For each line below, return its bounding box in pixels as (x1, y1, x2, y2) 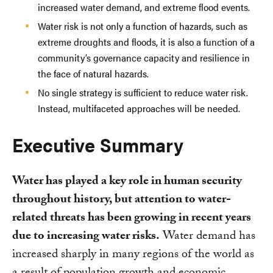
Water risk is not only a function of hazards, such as (38, 18, 247, 33)
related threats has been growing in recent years (12, 208, 251, 229)
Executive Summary (12, 130, 183, 158)
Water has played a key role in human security (12, 171, 242, 193)
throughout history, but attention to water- (12, 190, 231, 211)
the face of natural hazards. (38, 66, 149, 80)
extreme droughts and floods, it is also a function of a (38, 34, 255, 49)
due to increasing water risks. (12, 226, 160, 247)
